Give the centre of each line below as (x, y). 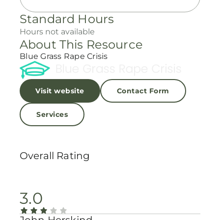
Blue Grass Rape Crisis (64, 56)
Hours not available (57, 32)
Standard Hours (67, 19)
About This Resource (81, 44)
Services (52, 115)
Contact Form (143, 91)
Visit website (60, 91)
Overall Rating (55, 156)
